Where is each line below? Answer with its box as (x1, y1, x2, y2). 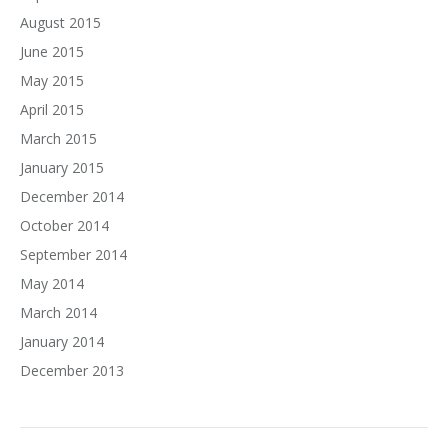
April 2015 (20, 100, 84, 119)
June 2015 (20, 42, 84, 61)
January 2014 (20, 332, 104, 351)
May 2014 (20, 274, 84, 293)
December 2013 (20, 361, 124, 380)
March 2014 (20, 303, 97, 322)
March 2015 (20, 129, 97, 148)
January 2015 (20, 158, 104, 177)
